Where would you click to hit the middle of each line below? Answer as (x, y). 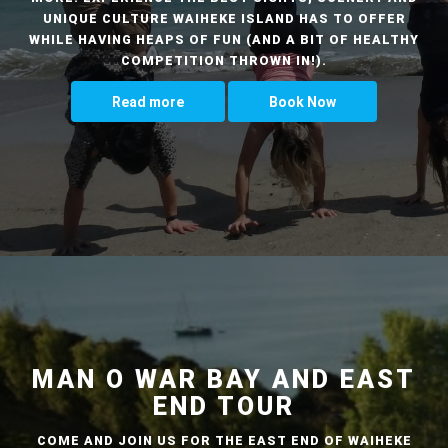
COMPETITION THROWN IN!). (224, 60)
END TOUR (224, 406)
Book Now (302, 101)
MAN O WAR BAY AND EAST (224, 379)
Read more (148, 101)
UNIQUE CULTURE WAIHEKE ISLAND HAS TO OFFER (224, 18)
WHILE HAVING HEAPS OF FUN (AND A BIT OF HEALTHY (224, 39)
